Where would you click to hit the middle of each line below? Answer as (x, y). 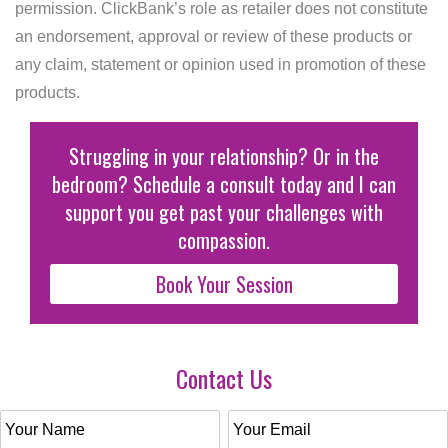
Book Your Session (224, 283)
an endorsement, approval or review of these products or (213, 36)
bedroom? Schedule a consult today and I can (224, 183)
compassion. (224, 239)
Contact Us (224, 377)
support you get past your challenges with (224, 211)
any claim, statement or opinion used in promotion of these (220, 64)
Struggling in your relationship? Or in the (224, 155)
